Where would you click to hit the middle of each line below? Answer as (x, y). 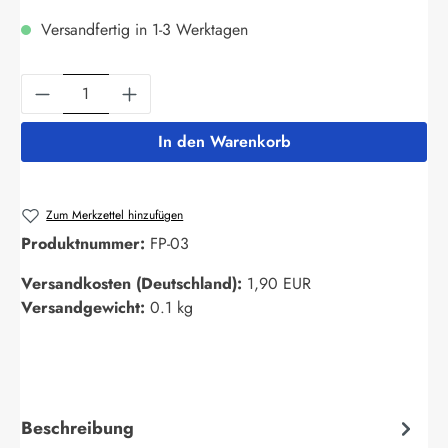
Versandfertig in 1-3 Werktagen (142, 29)
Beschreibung (77, 427)
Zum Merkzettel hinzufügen (115, 214)
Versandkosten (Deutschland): (134, 284)
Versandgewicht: (85, 308)
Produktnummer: (85, 244)
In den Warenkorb (224, 141)
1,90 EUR (279, 284)
